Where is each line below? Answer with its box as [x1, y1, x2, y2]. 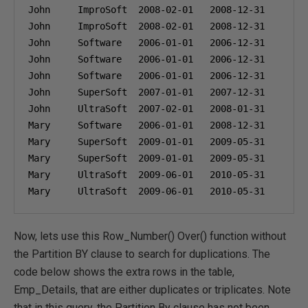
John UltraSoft [28, 103, 138, 114]
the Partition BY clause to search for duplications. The [14, 247, 270, 261]
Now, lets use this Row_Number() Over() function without [14, 230, 286, 243]
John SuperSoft [28, 87, 138, 98]
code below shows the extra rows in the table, [14, 265, 234, 278]
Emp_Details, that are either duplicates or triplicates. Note [14, 283, 291, 296]
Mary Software [28, 120, 138, 131]
